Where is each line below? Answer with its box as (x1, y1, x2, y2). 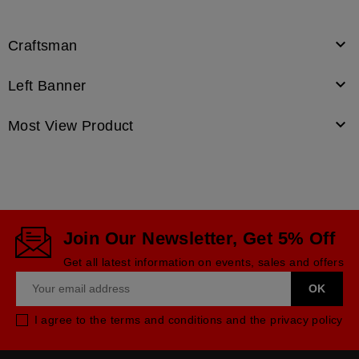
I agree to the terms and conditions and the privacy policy (34, 313, 343, 326)
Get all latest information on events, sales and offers (63, 255, 345, 268)
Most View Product (8, 117, 134, 134)
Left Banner (8, 77, 87, 94)
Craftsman (8, 37, 78, 54)
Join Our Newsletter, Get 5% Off (63, 228, 336, 248)
